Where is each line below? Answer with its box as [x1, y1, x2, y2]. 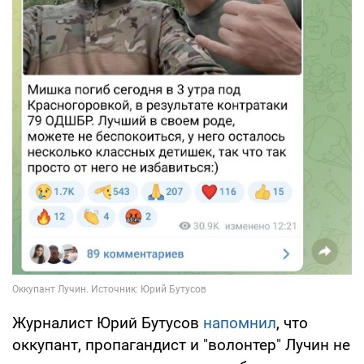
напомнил [203, 313, 276, 332]
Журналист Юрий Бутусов [12, 313, 203, 332]
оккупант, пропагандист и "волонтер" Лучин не [12, 335, 350, 354]
